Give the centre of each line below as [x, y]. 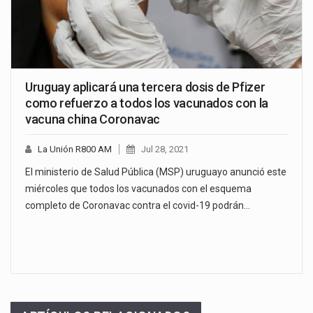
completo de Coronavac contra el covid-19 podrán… [138, 205]
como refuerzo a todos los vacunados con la [147, 103]
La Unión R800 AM [75, 149]
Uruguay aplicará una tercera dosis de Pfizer [145, 87]
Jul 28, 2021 [165, 149]
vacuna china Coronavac [93, 119]
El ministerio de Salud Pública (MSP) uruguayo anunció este [156, 172]
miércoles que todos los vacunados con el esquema [138, 188]
